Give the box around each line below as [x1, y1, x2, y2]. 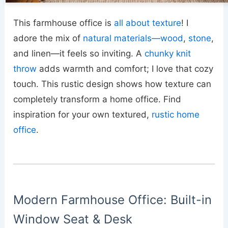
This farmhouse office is [13, 18, 115, 28]
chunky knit [145, 48, 191, 59]
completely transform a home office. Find [13, 94, 182, 105]
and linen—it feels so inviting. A [13, 48, 145, 59]
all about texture [114, 18, 182, 28]
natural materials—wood [83, 33, 184, 44]
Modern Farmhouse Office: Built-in [13, 192, 212, 208]
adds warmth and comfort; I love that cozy [37, 64, 214, 74]
